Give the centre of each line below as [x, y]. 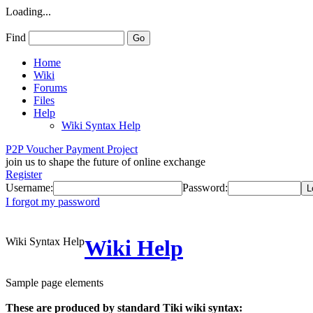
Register [24, 174]
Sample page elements [54, 282]
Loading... [28, 12]
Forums [50, 88]
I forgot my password [53, 202]
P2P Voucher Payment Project [72, 149]
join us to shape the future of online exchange [105, 162]
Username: [29, 188]
